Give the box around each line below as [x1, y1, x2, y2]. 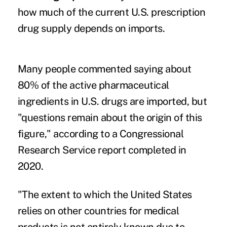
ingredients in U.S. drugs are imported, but [17, 95, 207, 107]
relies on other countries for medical [17, 204, 179, 217]
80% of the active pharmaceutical [17, 79, 169, 91]
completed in [126, 143, 186, 156]
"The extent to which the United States [17, 188, 192, 201]
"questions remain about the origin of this [17, 111, 202, 124]
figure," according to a [17, 127, 120, 140]
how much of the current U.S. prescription [17, 6, 206, 18]
